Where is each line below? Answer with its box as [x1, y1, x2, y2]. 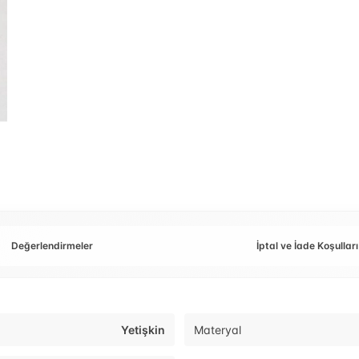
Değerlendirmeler [11, 240, 93, 252]
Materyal [194, 323, 241, 337]
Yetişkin [121, 323, 165, 337]
